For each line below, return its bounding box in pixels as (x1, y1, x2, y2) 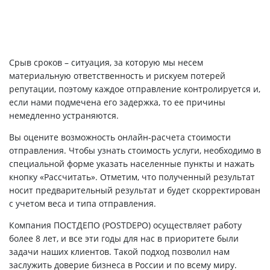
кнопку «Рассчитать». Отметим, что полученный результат (9, 171, 255, 183)
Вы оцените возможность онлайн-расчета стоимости (9, 131, 231, 143)
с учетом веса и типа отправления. (9, 198, 156, 210)
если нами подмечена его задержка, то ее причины (9, 96, 225, 108)
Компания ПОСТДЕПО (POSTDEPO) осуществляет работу (9, 219, 242, 231)
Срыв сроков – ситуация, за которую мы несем (9, 57, 203, 69)
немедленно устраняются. (9, 110, 119, 122)
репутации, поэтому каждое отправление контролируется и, (9, 83, 260, 95)
